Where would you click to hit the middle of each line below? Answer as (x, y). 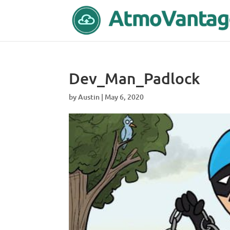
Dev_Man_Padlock (135, 78)
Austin (89, 97)
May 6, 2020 (124, 97)
